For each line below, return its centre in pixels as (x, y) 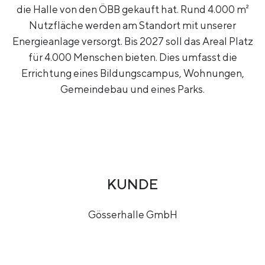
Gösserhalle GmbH (132, 214)
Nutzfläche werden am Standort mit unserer (132, 25)
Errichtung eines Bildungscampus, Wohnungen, (132, 73)
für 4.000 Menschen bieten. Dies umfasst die (132, 57)
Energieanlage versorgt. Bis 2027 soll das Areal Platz (132, 41)
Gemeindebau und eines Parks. (132, 89)
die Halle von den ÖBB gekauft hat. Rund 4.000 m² (132, 9)
